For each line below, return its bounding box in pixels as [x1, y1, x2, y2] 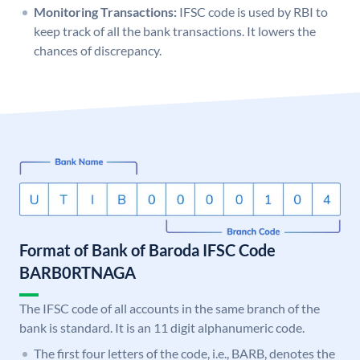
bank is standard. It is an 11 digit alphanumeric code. [19, 320, 305, 336]
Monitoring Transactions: [34, 4, 177, 20]
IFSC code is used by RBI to [179, 4, 328, 20]
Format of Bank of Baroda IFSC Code [19, 240, 276, 260]
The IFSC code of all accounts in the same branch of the [19, 301, 320, 317]
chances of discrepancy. [34, 43, 162, 59]
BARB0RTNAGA [19, 263, 136, 283]
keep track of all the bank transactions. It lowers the [34, 23, 316, 39]
